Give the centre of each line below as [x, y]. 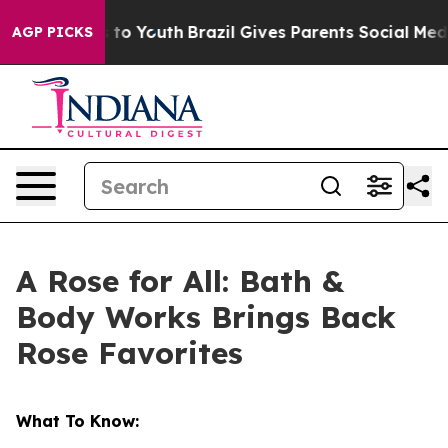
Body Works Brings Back [206, 317]
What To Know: [77, 421]
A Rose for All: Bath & [180, 281]
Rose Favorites [134, 353]
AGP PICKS [52, 32]
